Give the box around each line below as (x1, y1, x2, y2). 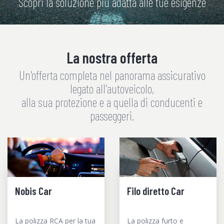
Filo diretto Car (127, 184, 184, 197)
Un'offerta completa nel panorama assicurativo (18, 67, 205, 82)
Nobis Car (15, 184, 52, 197)
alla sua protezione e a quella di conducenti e (21, 94, 202, 109)
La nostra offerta (66, 48, 157, 66)
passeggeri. (90, 107, 134, 123)
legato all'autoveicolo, (70, 80, 154, 96)
